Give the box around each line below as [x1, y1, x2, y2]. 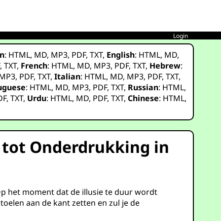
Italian [54, 71, 81, 82]
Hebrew [149, 60, 181, 71]
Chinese [128, 93, 159, 104]
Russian [128, 82, 159, 93]
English [107, 49, 135, 60]
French [21, 60, 48, 71]
